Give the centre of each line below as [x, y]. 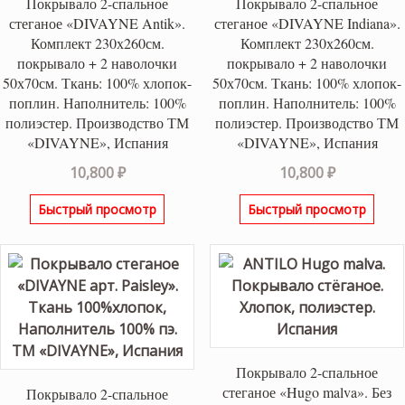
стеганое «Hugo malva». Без [307, 392]
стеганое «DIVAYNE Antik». [98, 24]
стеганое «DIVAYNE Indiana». [307, 24]
